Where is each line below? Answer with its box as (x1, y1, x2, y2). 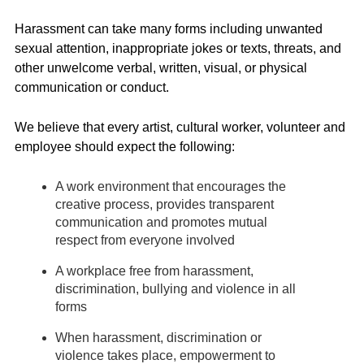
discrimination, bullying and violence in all (55, 281, 296, 296)
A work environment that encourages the (55, 179, 286, 193)
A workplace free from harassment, (55, 263, 253, 278)
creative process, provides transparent (55, 197, 274, 211)
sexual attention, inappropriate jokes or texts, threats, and (15, 41, 341, 55)
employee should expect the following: (15, 140, 235, 154)
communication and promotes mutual (55, 214, 267, 229)
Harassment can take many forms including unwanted (15, 21, 323, 36)
